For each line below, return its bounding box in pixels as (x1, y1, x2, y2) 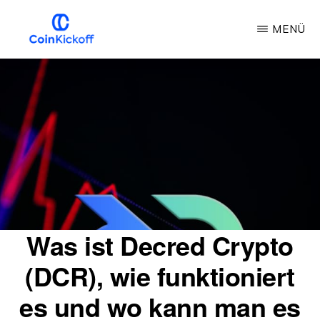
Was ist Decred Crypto (26, 226, 294, 264)
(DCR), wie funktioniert (25, 257, 295, 294)
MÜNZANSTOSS (14, 52, 96, 69)
